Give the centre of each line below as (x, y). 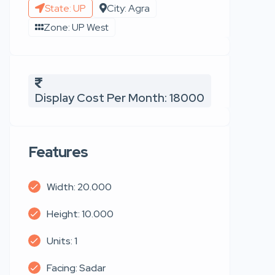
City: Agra (128, 8)
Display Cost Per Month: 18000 (120, 98)
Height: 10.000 (80, 214)
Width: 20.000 (79, 187)
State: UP (65, 8)
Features (58, 152)
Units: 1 (62, 241)
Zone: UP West (76, 27)
